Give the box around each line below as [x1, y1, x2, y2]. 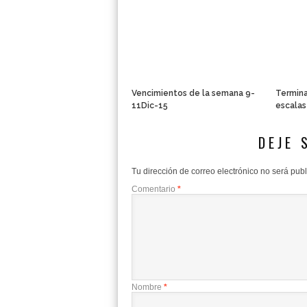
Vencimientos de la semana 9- [132, 88, 255, 98]
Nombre [132, 282, 164, 292]
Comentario [132, 184, 177, 194]
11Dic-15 [132, 101, 168, 110]
